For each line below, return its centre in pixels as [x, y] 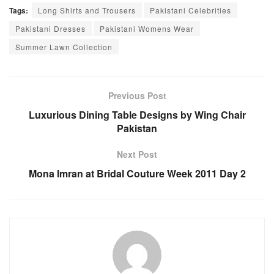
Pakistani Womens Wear [147, 28]
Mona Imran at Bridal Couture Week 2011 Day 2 [137, 173]
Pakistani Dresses [50, 28]
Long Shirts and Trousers [87, 10]
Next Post [137, 154]
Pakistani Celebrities [191, 10]
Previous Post [137, 95]
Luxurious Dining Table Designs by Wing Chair [137, 114]
